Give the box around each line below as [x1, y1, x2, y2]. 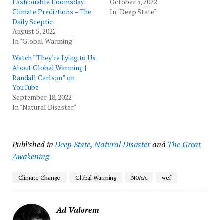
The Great [167, 139, 201, 150]
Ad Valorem [56, 204, 99, 216]
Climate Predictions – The [12, 7, 91, 17]
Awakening [12, 151, 49, 162]
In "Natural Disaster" [12, 102, 76, 112]
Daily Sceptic [12, 17, 53, 27]
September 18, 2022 [12, 92, 72, 102]
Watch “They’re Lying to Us [12, 53, 96, 63]
